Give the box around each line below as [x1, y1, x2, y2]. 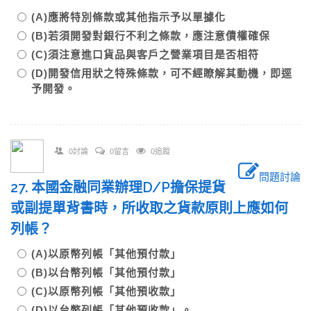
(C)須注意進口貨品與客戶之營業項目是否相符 [31, 49, 259, 60]
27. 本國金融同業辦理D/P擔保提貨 [10, 179, 226, 196]
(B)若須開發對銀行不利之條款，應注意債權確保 [31, 30, 270, 42]
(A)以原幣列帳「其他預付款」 [31, 248, 181, 260]
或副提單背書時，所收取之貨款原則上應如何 [10, 200, 288, 217]
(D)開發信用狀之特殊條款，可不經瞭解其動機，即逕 [31, 67, 292, 79]
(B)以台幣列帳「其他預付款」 [31, 267, 181, 278]
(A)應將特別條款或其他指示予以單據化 [31, 11, 226, 23]
